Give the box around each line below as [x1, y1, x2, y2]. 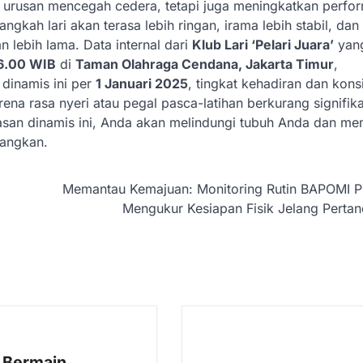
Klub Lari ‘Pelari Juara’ [192, 36, 334, 53]
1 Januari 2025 [96, 75, 188, 92]
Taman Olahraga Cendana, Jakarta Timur [75, 56, 334, 73]
